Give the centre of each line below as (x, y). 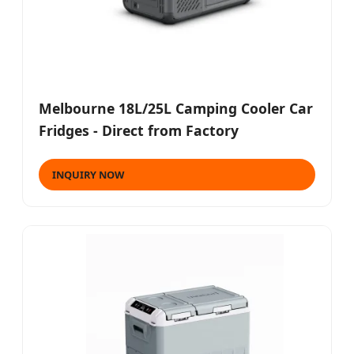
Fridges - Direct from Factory (139, 130)
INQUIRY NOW (88, 174)
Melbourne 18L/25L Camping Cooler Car (176, 108)
